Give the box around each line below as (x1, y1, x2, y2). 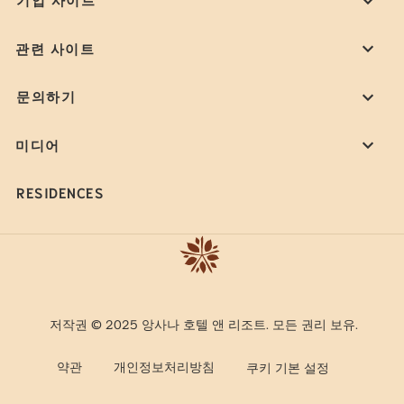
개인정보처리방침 (113, 358, 215, 375)
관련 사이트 (15, 39, 96, 58)
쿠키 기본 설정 (245, 359, 329, 376)
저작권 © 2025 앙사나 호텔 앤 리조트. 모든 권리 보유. (50, 315, 358, 332)
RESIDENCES (16, 183, 105, 202)
